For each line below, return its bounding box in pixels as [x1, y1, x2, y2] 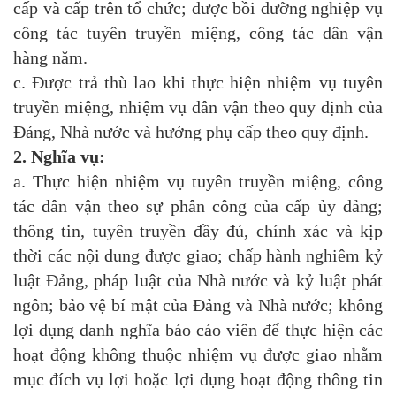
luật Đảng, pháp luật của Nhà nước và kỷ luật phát [13, 270, 383, 291]
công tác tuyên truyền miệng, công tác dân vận [13, 23, 383, 43]
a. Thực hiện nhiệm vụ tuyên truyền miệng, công [13, 171, 383, 192]
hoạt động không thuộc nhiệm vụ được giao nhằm [13, 345, 383, 365]
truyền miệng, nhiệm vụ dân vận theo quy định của [13, 97, 383, 118]
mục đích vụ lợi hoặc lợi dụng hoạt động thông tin [13, 369, 383, 390]
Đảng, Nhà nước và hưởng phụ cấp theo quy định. [13, 122, 369, 142]
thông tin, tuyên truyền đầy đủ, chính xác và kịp [13, 221, 383, 241]
